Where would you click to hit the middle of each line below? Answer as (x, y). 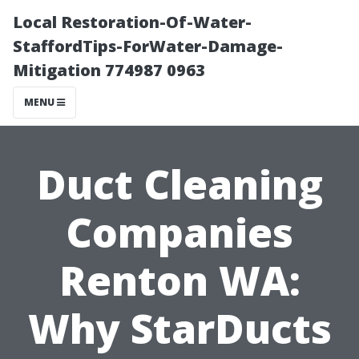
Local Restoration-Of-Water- (132, 22)
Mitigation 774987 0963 (109, 70)
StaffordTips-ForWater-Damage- (148, 46)
